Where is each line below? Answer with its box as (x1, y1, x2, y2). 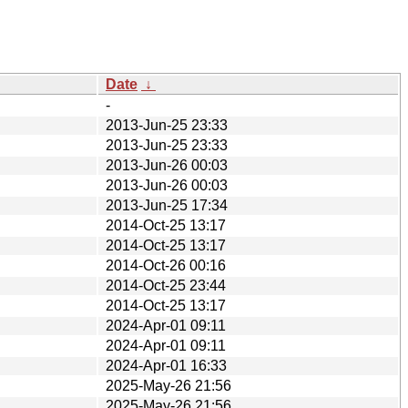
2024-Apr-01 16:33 (106, 357, 227, 373)
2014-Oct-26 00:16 (106, 257, 226, 273)
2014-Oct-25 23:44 (106, 277, 226, 293)
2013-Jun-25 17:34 (106, 197, 228, 213)
